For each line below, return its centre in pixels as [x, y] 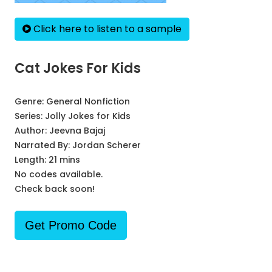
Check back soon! [55, 189]
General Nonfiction [88, 101]
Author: [32, 131]
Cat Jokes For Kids [78, 68]
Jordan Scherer [107, 145]
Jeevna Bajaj [77, 131]
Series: [30, 116]
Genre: [30, 101]
